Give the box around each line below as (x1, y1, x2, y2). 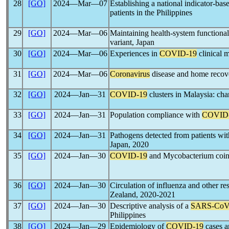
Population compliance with (110, 110, 202, 119)
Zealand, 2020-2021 (110, 190, 175, 199)
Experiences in (110, 49, 159, 58)
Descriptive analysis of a (110, 201, 191, 210)
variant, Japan (110, 38, 154, 47)
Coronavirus (110, 70, 150, 78)
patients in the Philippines (110, 8, 192, 17)
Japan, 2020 (110, 140, 149, 149)
